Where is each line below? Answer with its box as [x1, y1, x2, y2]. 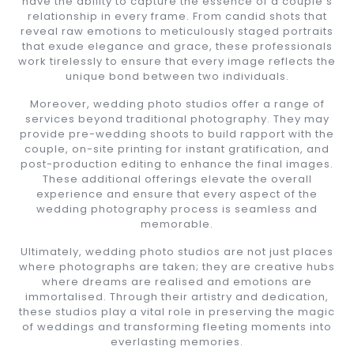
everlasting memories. [111, 333, 243, 349]
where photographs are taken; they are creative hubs [19, 258, 335, 274]
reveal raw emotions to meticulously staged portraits [21, 23, 333, 39]
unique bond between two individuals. [65, 68, 289, 84]
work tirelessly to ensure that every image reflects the [18, 53, 336, 69]
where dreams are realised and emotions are [42, 273, 312, 289]
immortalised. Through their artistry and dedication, [25, 288, 329, 304]
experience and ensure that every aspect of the [36, 186, 318, 201]
